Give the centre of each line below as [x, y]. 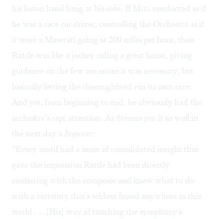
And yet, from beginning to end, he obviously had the [107, 102]
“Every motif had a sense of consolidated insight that [105, 149]
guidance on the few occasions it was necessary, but [103, 71]
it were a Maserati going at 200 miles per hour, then [103, 40]
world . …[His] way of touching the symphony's [97, 212]
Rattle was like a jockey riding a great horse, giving [102, 55]
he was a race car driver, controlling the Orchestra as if [108, 24]
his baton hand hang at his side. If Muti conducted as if [109, 9]
